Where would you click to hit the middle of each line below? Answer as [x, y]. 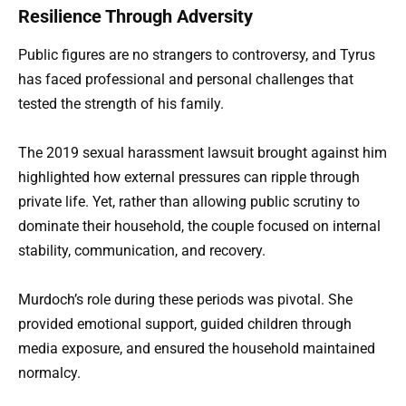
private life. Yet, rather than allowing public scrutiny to [189, 202]
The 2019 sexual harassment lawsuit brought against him [203, 153]
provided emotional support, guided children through [185, 324]
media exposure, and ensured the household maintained [197, 349]
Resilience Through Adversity [135, 16]
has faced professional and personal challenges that [186, 79]
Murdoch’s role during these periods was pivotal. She [185, 300]
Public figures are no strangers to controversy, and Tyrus [197, 54]
